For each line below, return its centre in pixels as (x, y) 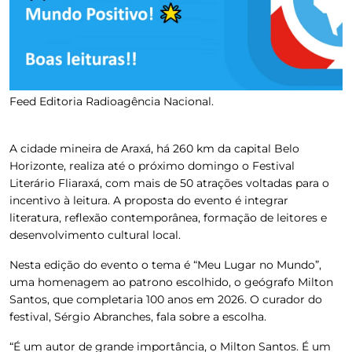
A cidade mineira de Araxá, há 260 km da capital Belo (154, 148)
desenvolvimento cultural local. (95, 235)
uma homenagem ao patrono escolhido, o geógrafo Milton (171, 282)
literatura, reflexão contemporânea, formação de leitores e (168, 217)
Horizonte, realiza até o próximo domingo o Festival (152, 165)
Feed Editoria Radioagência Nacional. (112, 101)
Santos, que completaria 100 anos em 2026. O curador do (166, 299)
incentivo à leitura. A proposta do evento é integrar (149, 200)
